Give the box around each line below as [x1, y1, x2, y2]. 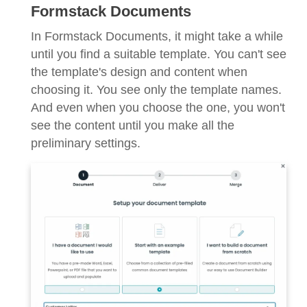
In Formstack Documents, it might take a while [31, 29, 283, 44]
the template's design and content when [31, 65, 247, 79]
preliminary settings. [31, 136, 140, 151]
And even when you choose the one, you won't [31, 101, 285, 115]
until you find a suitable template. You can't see [31, 47, 286, 62]
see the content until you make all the [31, 119, 234, 133]
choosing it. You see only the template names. [31, 83, 282, 97]
